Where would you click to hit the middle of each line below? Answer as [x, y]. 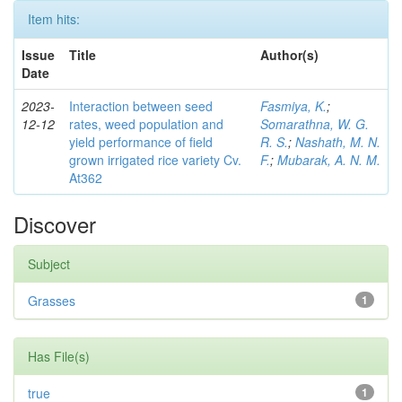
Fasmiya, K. [293, 106]
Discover [55, 224]
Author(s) [289, 55]
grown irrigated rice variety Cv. [155, 160]
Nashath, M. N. [338, 142]
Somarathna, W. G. [315, 124]
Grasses [52, 301]
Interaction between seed [141, 106]
